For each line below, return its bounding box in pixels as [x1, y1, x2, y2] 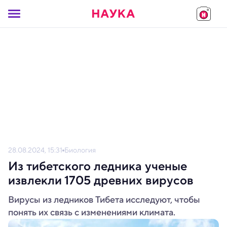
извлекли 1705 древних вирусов [8, 171, 194, 190]
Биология [64, 145, 96, 155]
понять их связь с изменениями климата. [8, 206, 175, 219]
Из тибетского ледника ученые [8, 157, 187, 175]
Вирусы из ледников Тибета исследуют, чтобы [8, 193, 200, 206]
